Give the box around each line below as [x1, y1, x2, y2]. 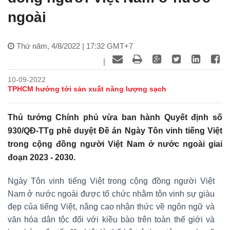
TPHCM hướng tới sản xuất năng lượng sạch [8, 84, 166, 93]
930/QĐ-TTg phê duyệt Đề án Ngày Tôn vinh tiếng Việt [8, 126, 222, 135]
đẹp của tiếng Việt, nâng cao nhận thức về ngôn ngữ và [8, 202, 215, 211]
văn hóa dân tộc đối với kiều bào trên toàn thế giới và [8, 215, 215, 224]
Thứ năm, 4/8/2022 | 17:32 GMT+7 [16, 41, 133, 50]
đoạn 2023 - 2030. [8, 152, 75, 162]
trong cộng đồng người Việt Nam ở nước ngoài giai [8, 139, 222, 148]
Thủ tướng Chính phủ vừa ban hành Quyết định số [8, 112, 222, 122]
